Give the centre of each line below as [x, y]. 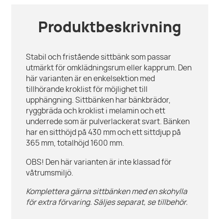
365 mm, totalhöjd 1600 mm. [76, 144]
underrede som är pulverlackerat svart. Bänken [108, 122]
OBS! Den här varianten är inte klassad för [99, 162]
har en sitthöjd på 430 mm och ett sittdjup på [103, 133]
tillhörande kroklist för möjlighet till [87, 90]
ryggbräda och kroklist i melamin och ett [95, 111]
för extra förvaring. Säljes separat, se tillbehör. [107, 203]
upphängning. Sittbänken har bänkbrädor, [98, 101]
